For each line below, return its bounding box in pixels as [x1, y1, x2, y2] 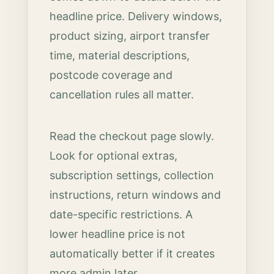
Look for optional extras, [50, 149, 178, 162]
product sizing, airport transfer [50, 29, 210, 42]
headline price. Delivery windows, [50, 10, 223, 23]
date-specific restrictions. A [50, 208, 193, 221]
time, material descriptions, [50, 49, 190, 62]
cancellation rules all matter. [50, 88, 194, 101]
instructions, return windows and [50, 188, 221, 201]
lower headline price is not [50, 228, 186, 240]
